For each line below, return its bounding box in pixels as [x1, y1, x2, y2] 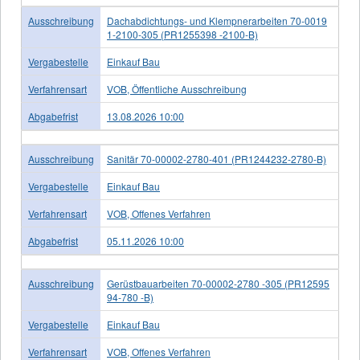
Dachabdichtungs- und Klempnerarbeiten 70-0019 [107, 14, 327, 27]
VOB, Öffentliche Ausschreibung [107, 82, 247, 96]
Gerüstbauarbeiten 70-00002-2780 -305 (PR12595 [107, 276, 329, 290]
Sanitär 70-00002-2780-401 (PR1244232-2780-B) [107, 152, 326, 166]
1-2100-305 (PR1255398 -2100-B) [107, 27, 258, 41]
